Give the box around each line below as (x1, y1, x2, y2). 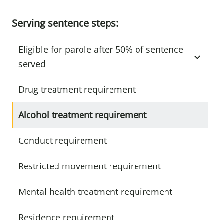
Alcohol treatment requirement (18, 109, 146, 121)
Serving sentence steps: (12, 16, 118, 29)
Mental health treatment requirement (18, 186, 172, 197)
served (18, 58, 46, 70)
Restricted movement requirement (18, 160, 161, 172)
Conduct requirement (18, 135, 107, 146)
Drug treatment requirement (18, 83, 136, 95)
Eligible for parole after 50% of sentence (18, 43, 183, 55)
